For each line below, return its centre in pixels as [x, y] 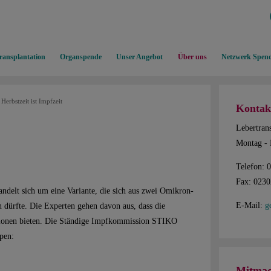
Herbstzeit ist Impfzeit [32, 102]
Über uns [192, 57]
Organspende [80, 57]
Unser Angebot [140, 57]
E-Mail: [250, 205]
